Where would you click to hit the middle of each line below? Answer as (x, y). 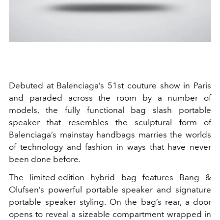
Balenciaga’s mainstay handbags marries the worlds (110, 135)
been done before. (45, 159)
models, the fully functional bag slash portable (110, 110)
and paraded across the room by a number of (110, 98)
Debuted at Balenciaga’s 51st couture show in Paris (110, 86)
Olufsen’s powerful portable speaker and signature (110, 190)
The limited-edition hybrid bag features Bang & (110, 178)
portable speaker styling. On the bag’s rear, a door (110, 202)
